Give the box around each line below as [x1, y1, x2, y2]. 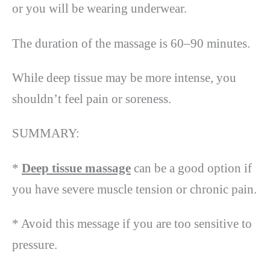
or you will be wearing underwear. [12, 1, 187, 16]
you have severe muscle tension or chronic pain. [12, 181, 257, 196]
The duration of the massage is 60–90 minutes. [12, 36, 250, 51]
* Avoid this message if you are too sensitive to [12, 216, 252, 231]
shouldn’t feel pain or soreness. [12, 92, 171, 106]
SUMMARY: [12, 126, 80, 141]
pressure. [12, 237, 57, 253]
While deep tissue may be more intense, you [12, 71, 236, 85]
